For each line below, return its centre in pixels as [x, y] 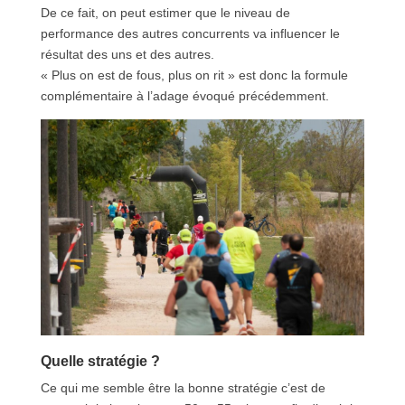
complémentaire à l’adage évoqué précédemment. [184, 96]
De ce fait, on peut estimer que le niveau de [165, 13]
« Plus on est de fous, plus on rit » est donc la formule [194, 75]
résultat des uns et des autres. [127, 55]
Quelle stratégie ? [100, 362]
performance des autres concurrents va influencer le [190, 34]
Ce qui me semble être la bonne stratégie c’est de [183, 388]
